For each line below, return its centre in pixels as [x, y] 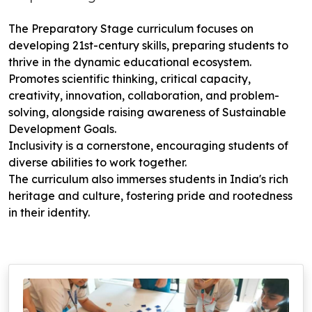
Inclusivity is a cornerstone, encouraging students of [148, 146]
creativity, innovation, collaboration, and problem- [144, 96]
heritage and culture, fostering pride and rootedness [150, 196]
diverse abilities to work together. [97, 163]
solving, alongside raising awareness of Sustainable [147, 112]
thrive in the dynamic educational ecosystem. [130, 62]
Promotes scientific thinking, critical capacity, [130, 79]
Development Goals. [62, 129]
